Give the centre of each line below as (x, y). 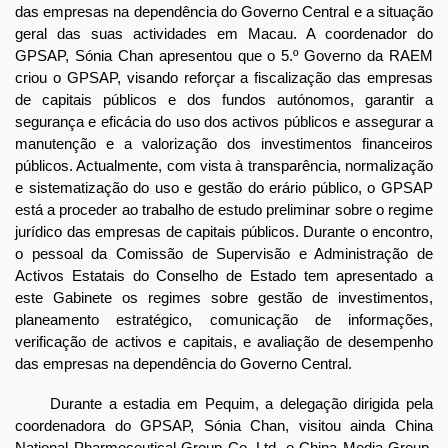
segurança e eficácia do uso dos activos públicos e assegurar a (224, 122)
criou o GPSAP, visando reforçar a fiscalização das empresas (224, 78)
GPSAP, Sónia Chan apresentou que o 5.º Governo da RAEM (224, 56)
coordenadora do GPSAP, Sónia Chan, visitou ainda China (224, 426)
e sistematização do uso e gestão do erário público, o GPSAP (224, 188)
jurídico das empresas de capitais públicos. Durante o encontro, (224, 232)
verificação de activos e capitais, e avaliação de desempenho (224, 342)
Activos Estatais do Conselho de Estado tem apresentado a (224, 276)
